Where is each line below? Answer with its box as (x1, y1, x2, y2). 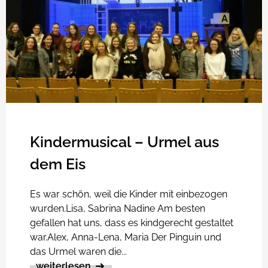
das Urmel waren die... (30, 245, 127, 257)
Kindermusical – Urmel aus (30, 132, 219, 151)
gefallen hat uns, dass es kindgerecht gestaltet (30, 217, 233, 229)
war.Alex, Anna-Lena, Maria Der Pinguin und (30, 231, 221, 243)
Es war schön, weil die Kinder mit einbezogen (30, 188, 227, 200)
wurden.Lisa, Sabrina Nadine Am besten (30, 202, 205, 214)
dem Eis (30, 154, 86, 173)
